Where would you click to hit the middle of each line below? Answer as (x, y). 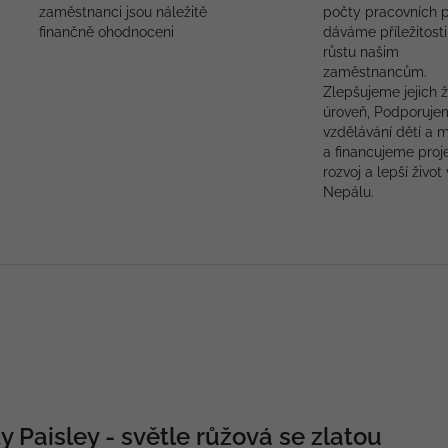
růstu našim (361, 52)
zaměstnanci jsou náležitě (122, 12)
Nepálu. (348, 192)
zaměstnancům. (375, 72)
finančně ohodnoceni (106, 32)
